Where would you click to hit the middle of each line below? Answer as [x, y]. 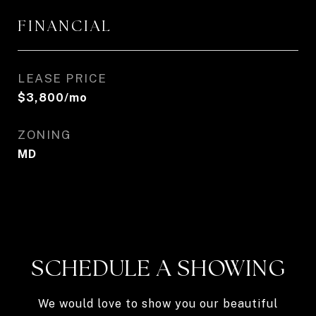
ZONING [44, 135]
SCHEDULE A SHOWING [158, 268]
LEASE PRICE [62, 78]
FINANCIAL [65, 26]
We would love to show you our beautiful [158, 304]
